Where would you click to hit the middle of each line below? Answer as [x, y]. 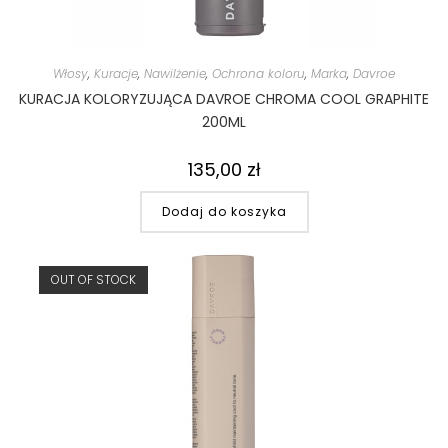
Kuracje [116, 74]
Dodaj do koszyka [224, 212]
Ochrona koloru [258, 74]
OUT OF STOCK [93, 279]
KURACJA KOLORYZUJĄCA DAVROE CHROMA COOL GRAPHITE [224, 99]
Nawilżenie [175, 74]
